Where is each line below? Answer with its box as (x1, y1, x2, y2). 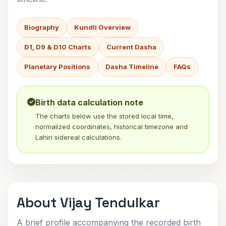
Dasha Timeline (105, 63, 158, 71)
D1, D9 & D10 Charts (24, 43, 91, 51)
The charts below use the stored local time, (35, 112, 174, 120)
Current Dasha (106, 43, 156, 51)
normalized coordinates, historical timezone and (35, 123, 188, 131)
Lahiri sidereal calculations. (35, 133, 122, 141)
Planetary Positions (24, 63, 90, 71)
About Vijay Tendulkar (17, 194, 160, 211)
